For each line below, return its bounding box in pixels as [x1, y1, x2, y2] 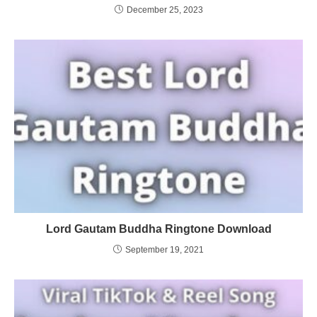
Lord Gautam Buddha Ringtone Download [45, 222, 272, 235]
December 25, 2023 [126, 4, 203, 15]
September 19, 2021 [125, 244, 204, 255]
